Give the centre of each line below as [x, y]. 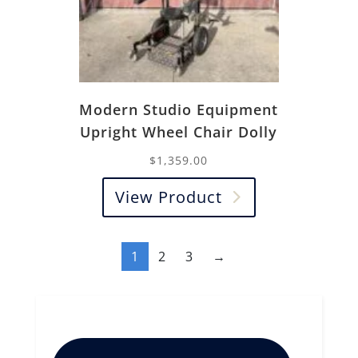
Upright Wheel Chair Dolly [179, 131]
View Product [168, 197]
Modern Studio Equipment [179, 109]
